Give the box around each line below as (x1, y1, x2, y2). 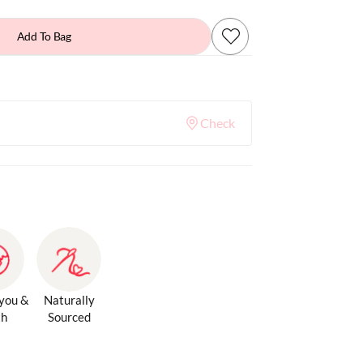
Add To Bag (16, 29, 71, 43)
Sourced (47, 309, 91, 324)
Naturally (43, 292, 95, 307)
